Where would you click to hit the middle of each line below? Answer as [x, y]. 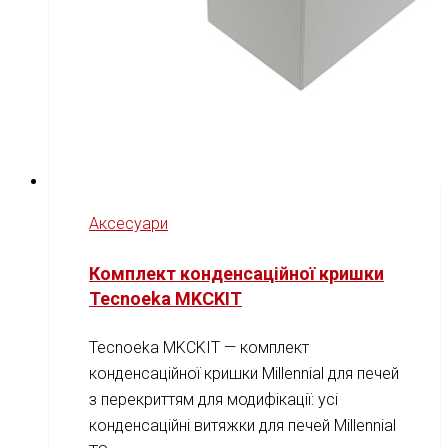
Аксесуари [128, 224]
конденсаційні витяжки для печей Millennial [242, 426]
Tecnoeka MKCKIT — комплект [199, 348]
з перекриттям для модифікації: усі [213, 400]
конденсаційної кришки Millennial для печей [244, 374]
